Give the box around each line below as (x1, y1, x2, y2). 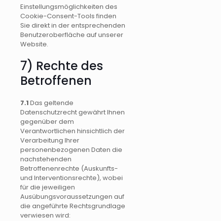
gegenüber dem (20, 116, 74, 126)
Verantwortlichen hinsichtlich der (20, 126, 125, 136)
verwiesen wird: (20, 210, 71, 220)
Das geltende (29, 98, 74, 108)
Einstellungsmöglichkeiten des (20, 2, 117, 12)
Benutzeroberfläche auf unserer (20, 30, 123, 40)
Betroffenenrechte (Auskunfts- (20, 163, 118, 173)
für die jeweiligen (20, 182, 75, 192)
